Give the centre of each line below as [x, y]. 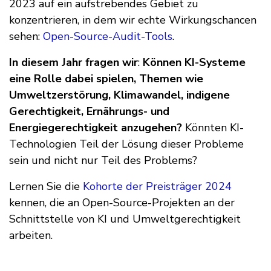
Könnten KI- [213, 128]
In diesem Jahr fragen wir [73, 63]
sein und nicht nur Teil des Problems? [103, 161]
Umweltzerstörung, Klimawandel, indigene [119, 95]
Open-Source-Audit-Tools [108, 37]
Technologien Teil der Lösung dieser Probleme [126, 144]
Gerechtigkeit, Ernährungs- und [89, 112]
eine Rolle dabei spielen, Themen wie [106, 79]
